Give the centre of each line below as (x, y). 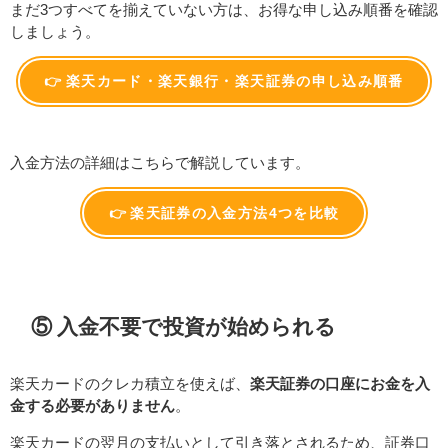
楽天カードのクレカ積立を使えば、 (130, 384)
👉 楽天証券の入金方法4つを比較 (224, 213)
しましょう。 (55, 31)
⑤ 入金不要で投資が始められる (183, 326)
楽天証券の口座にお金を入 (340, 384)
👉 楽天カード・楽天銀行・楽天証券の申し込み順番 (224, 81)
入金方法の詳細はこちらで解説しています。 (160, 163)
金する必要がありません (92, 406)
